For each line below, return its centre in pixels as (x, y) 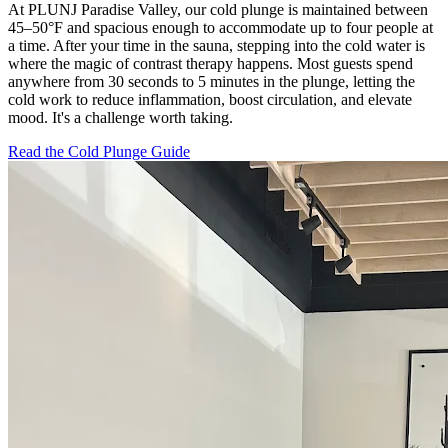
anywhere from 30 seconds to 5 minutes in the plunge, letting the (211, 82)
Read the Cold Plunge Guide (99, 152)
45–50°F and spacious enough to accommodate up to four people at (220, 28)
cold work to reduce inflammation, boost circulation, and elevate (210, 100)
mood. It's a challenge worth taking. (120, 118)
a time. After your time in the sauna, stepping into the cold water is (216, 46)
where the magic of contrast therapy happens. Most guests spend (210, 64)
